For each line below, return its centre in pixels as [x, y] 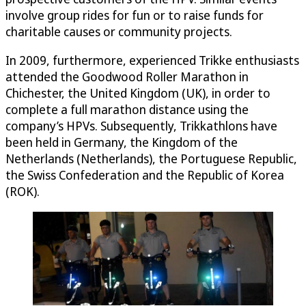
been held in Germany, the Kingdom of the [122, 142]
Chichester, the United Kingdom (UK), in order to [138, 93]
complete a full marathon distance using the [127, 109]
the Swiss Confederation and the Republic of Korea [145, 175]
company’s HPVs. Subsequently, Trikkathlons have [141, 125]
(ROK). [23, 191]
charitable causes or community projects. [119, 31]
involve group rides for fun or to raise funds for [135, 15]
